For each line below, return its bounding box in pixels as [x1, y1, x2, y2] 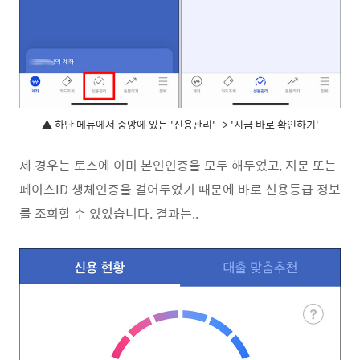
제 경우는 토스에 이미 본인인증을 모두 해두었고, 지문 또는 [19, 154, 337, 175]
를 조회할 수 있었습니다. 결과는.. [19, 202, 198, 223]
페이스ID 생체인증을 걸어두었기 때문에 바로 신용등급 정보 [19, 178, 341, 199]
